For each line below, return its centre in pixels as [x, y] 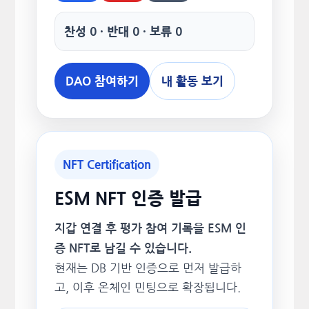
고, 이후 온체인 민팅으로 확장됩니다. [147, 287]
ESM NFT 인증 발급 [128, 199]
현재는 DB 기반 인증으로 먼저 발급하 [148, 268]
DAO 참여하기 [102, 81]
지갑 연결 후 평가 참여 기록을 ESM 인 [150, 229]
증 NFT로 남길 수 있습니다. [123, 249]
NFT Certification [107, 165]
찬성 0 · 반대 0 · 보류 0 [123, 31]
